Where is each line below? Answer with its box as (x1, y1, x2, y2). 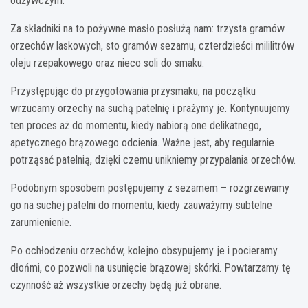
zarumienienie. (10, 215, 71, 229)
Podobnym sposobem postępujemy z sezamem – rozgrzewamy (10, 181, 289, 195)
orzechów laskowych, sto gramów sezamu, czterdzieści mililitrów (10, 38, 294, 52)
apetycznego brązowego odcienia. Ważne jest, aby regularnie (10, 135, 274, 149)
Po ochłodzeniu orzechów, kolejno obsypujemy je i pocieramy (10, 243, 278, 257)
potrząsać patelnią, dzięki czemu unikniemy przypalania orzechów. (10, 153, 296, 166)
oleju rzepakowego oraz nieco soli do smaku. (10, 56, 204, 69)
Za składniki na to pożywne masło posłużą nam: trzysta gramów (10, 21, 285, 35)
